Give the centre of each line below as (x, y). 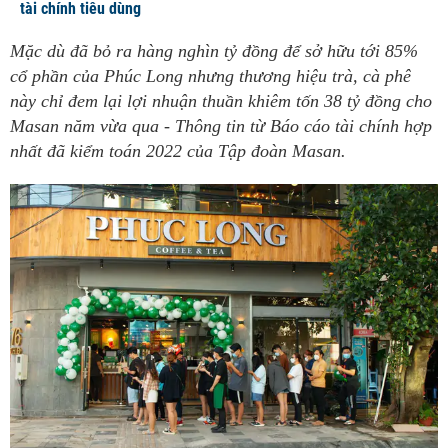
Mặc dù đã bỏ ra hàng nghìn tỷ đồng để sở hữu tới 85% (214, 51)
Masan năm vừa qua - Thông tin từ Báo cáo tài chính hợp (221, 126)
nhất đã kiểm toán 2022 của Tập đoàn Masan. (178, 151)
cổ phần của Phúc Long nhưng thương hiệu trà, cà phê (210, 76)
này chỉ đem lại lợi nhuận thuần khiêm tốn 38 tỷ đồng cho (221, 101)
